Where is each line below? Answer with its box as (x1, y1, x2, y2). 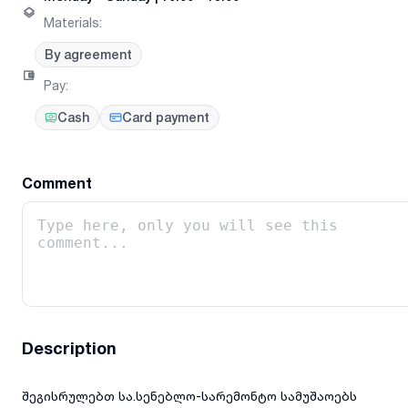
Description (22, 338, 117, 359)
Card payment (122, 110, 209, 126)
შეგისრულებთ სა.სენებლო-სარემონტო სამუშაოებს (22, 388, 357, 404)
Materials (44, 15, 99, 31)
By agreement (45, 46, 132, 62)
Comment (22, 174, 92, 192)
